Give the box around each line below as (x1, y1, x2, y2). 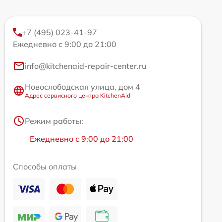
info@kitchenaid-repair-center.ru (25, 61, 146, 71)
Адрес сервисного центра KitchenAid (25, 92, 130, 99)
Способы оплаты (13, 162, 77, 171)
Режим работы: (25, 116, 83, 126)
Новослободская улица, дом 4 (25, 82, 140, 92)
